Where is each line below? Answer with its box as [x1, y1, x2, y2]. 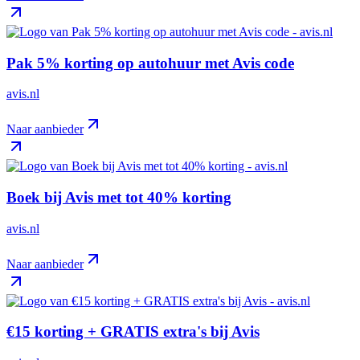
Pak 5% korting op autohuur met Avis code [6, 54, 294, 72]
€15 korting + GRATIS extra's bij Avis [6, 323, 260, 341]
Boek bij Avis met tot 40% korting [6, 189, 231, 207]
